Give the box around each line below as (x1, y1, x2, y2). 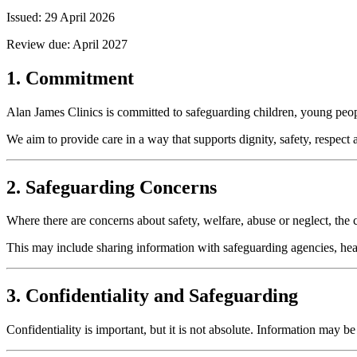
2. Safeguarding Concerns (6, 176, 217, 198)
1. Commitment (6, 67, 134, 88)
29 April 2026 (45, 10, 115, 24)
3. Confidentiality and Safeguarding (6, 285, 298, 307)
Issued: (6, 10, 41, 24)
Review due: (6, 37, 70, 51)
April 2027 (73, 37, 127, 51)
